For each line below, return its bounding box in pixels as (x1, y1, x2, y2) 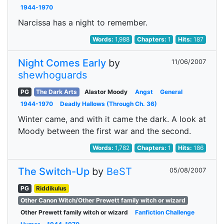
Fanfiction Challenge (135, 208, 195, 216)
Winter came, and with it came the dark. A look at (18, 114, 206, 124)
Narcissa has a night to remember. (18, 17, 147, 27)
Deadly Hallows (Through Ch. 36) (60, 100, 157, 107)
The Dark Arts (36, 88, 77, 95)
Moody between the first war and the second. (18, 126, 191, 136)
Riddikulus (36, 184, 67, 192)
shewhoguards (18, 69, 87, 81)
